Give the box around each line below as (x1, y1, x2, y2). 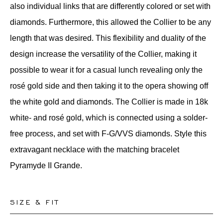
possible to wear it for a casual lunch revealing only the (10, 66, 203, 75)
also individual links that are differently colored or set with (10, 2, 211, 11)
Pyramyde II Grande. (10, 161, 82, 170)
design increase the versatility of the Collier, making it (10, 50, 197, 59)
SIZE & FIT (10, 198, 59, 206)
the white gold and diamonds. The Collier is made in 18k (10, 98, 208, 107)
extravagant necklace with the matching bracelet (10, 145, 179, 154)
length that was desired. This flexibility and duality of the (10, 34, 206, 43)
